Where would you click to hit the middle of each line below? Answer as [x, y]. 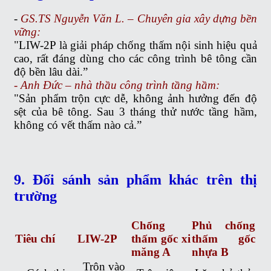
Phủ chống [224, 225]
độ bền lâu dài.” [51, 71]
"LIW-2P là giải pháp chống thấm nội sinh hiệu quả [135, 45]
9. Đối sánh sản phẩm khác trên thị [135, 179]
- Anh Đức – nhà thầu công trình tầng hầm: [117, 85]
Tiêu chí [35, 238]
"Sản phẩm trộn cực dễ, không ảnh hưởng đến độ [135, 98]
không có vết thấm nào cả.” [78, 125]
